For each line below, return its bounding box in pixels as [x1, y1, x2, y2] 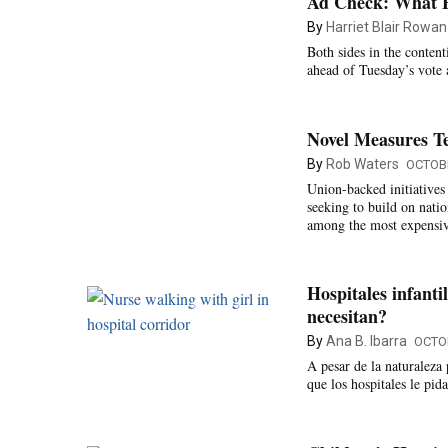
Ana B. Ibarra [326, 333, 407, 349]
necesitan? [307, 303, 387, 329]
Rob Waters [326, 155, 399, 172]
